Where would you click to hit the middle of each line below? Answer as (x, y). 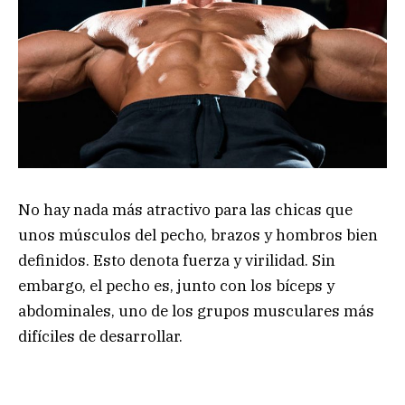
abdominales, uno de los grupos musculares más (196, 311)
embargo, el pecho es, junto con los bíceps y (176, 285)
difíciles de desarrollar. (100, 336)
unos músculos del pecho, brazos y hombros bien (198, 235)
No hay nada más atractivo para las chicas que (185, 209)
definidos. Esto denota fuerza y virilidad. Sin (177, 260)
